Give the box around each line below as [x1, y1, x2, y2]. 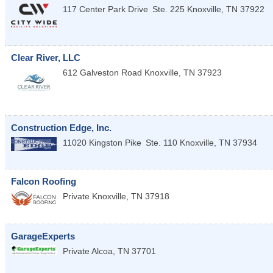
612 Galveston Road [63, 67, 142, 77]
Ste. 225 [152, 4, 185, 14]
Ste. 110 [146, 137, 177, 147]
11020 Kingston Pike [63, 137, 144, 147]
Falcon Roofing [11, 175, 76, 186]
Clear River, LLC [11, 52, 80, 63]
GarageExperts [11, 230, 75, 241]
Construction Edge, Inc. [11, 122, 112, 133]
